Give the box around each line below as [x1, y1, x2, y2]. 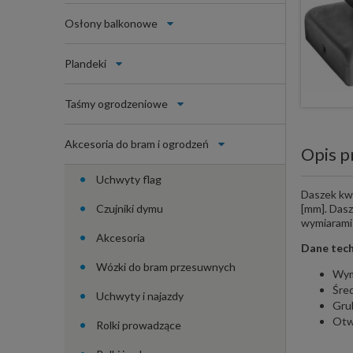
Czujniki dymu [96, 201, 163, 215]
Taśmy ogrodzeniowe [65, 96, 168, 110]
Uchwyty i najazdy [96, 288, 184, 303]
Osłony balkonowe [65, 16, 158, 30]
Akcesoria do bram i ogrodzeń [65, 136, 209, 150]
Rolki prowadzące [96, 318, 181, 332]
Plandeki [65, 56, 106, 70]
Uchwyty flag [96, 172, 162, 186]
